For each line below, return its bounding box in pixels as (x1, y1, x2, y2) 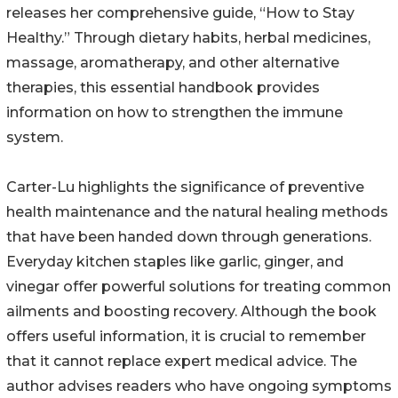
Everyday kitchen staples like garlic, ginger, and (6, 253, 344, 271)
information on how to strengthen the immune (6, 104, 343, 122)
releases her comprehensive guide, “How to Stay (6, 4, 354, 22)
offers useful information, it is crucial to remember (6, 328, 366, 346)
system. (6, 129, 63, 147)
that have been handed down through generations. (6, 228, 371, 246)
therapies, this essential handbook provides (6, 79, 320, 97)
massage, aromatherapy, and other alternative (6, 54, 339, 72)
